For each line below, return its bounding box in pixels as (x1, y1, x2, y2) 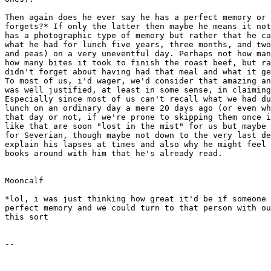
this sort (5, 212, 48, 221)
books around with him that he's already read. (5, 149, 223, 158)
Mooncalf (5, 176, 44, 185)
